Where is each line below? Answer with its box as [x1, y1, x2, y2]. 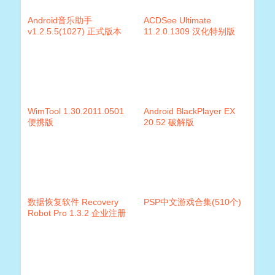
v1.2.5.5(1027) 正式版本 [27, 26, 122, 37]
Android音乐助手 [27, 15, 92, 26]
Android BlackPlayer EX [143, 106, 235, 117]
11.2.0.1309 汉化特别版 [143, 26, 235, 37]
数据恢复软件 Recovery [27, 197, 118, 207]
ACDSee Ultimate [143, 15, 211, 26]
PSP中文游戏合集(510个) [143, 197, 241, 207]
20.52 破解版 [143, 117, 194, 128]
